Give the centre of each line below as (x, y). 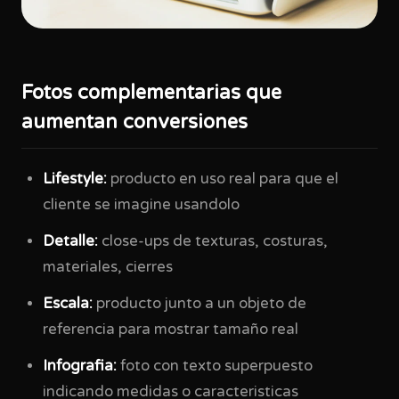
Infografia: (80, 366)
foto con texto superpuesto (215, 366)
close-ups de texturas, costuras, (213, 241)
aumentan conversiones (134, 122)
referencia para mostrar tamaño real (171, 330)
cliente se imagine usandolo (141, 205)
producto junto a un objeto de (199, 304)
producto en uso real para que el (223, 179)
